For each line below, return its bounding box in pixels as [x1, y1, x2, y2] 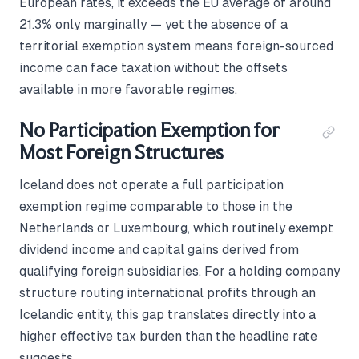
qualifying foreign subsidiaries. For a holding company [19, 264, 340, 278]
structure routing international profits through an [19, 285, 316, 300]
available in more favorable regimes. [19, 82, 237, 96]
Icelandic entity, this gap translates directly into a [19, 307, 316, 321]
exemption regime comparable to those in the [19, 199, 292, 213]
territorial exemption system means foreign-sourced [19, 38, 333, 53]
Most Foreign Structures [19, 140, 224, 164]
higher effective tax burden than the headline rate [19, 329, 317, 343]
